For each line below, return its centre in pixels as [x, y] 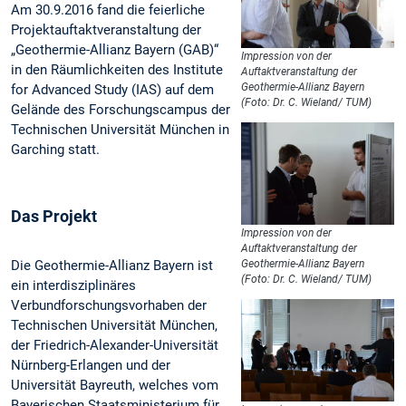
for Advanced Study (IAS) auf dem [112, 89]
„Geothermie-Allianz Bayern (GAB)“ [115, 49]
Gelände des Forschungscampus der [121, 109]
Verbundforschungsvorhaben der [109, 306]
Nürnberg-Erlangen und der [91, 366]
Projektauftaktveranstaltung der [106, 29]
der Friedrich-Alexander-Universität [115, 346]
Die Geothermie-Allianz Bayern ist [112, 266]
